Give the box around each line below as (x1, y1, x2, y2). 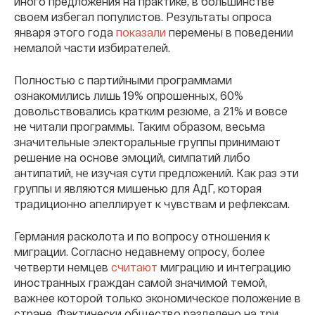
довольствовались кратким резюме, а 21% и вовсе (14, 103, 288, 117)
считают (111, 259, 157, 274)
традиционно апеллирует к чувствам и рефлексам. (14, 196, 290, 210)
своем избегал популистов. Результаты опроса (14, 9, 271, 23)
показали (116, 25, 166, 39)
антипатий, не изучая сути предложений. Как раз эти (14, 165, 299, 179)
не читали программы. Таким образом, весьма (14, 119, 265, 133)
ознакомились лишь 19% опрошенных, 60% (14, 88, 243, 102)
